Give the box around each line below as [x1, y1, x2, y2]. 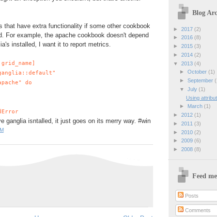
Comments [184, 207, 211, 213]
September [187, 77, 215, 84]
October [187, 69, 208, 75]
